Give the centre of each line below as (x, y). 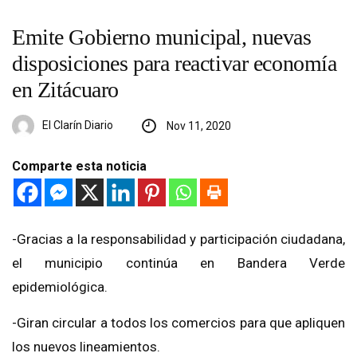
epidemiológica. (60, 287)
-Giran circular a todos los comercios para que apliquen (178, 323)
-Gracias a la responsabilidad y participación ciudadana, (178, 239)
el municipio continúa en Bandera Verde (178, 263)
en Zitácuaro (65, 90)
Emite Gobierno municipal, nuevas (162, 37)
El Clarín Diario (78, 125)
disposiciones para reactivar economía (175, 64)
